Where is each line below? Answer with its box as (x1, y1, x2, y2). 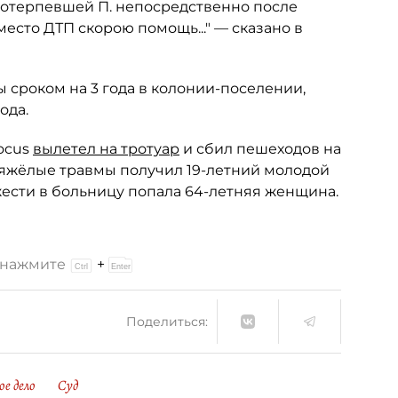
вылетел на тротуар (33, 140, 179, 157)
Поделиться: (126, 313, 208, 330)
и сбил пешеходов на (179, 140, 341, 157)
